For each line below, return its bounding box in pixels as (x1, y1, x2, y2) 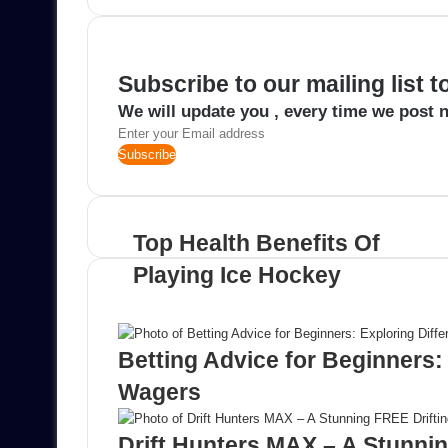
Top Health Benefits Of (133, 230, 380, 257)
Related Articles (118, 294, 292, 321)
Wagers (118, 379, 201, 406)
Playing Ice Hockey (133, 262, 341, 289)
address (117, 188, 163, 204)
